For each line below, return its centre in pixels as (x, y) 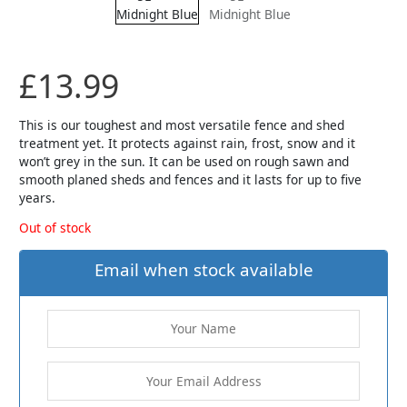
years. (38, 197)
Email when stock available (203, 270)
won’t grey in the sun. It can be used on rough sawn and (184, 161)
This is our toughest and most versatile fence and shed (182, 124)
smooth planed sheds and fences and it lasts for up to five (191, 179)
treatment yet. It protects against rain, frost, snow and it (188, 143)
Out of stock (55, 228)
